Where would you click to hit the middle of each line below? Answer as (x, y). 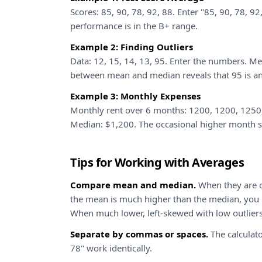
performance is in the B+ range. (134, 26)
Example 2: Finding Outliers (132, 47)
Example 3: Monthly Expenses (135, 96)
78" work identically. (111, 248)
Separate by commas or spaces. (139, 234)
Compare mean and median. (133, 185)
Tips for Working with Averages (157, 162)
